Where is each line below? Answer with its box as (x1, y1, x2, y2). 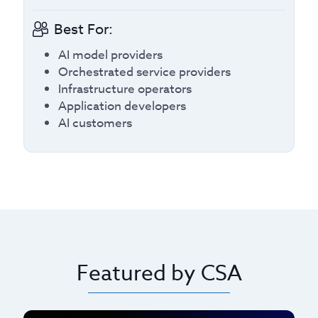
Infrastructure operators (58, 79, 192, 98)
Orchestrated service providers (58, 62, 231, 81)
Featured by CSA (76, 258, 242, 289)
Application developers (58, 97, 187, 115)
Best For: (54, 18, 114, 40)
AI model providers (58, 45, 163, 64)
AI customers (58, 114, 133, 132)
